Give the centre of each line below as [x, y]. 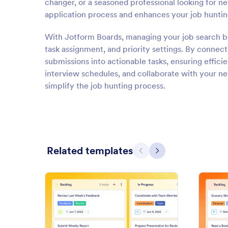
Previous [156, 154]
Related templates [90, 151]
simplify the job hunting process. [105, 85]
